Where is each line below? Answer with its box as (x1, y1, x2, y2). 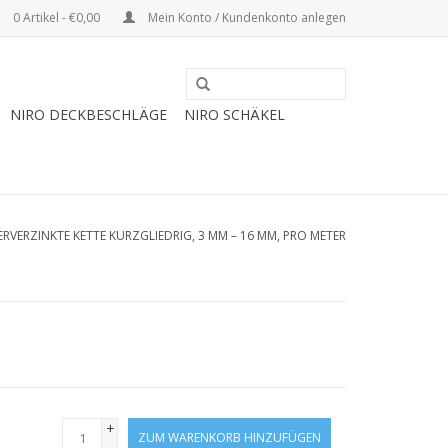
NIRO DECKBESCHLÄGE (10, 105, 167, 124)
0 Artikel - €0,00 (10, 9, 103, 26)
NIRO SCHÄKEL (184, 105, 285, 124)
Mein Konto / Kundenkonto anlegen (145, 9, 346, 26)
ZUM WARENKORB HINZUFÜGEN (138, 429, 321, 446)
